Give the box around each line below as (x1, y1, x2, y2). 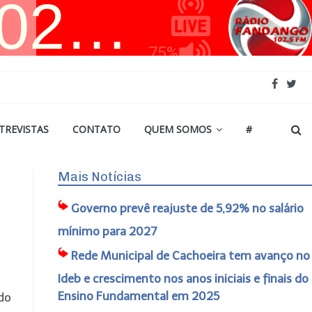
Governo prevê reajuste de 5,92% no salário (70, 201, 304, 215)
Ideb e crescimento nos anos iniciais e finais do (57, 272, 309, 286)
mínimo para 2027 (57, 224, 157, 238)
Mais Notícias (57, 169, 141, 185)
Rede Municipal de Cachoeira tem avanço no (70, 249, 310, 263)
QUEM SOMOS (144, 123, 212, 136)
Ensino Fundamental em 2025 (57, 289, 219, 303)
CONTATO (72, 123, 120, 136)
